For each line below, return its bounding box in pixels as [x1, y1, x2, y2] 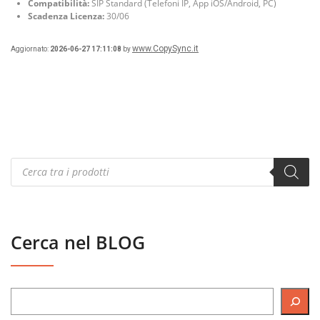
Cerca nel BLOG [11, 229, 145, 254]
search [10, 166, 46, 182]
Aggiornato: [11, 44, 50, 53]
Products [10, 154, 59, 171]
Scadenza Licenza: [28, 9, 104, 22]
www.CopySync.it [132, 43, 199, 54]
